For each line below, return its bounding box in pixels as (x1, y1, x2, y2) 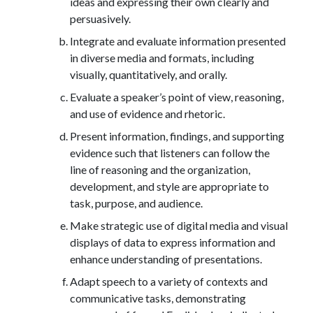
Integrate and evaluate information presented (70, 34, 286, 48)
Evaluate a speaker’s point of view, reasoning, (70, 89, 284, 103)
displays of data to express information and (70, 235, 275, 249)
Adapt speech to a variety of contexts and (70, 274, 268, 288)
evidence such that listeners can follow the (70, 145, 270, 159)
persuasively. (70, 11, 131, 25)
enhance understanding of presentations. (70, 252, 262, 265)
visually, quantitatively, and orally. (70, 67, 227, 81)
